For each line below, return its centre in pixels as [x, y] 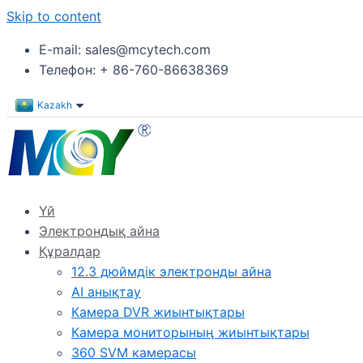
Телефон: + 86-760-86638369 [134, 70]
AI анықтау [106, 292]
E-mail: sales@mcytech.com [125, 49]
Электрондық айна [99, 231]
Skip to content [54, 16]
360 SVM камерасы [134, 352]
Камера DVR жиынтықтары [158, 312]
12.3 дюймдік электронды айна [171, 271]
